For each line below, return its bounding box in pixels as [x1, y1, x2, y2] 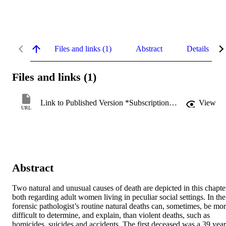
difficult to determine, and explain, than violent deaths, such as [12, 211, 210, 220]
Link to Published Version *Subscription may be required [169, 98, 177, 107]
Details [187, 44, 209, 53]
